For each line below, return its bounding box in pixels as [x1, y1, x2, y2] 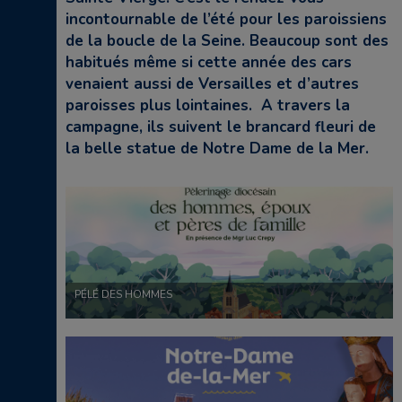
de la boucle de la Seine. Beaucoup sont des [66, 31, 389, 51]
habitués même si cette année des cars [66, 52, 352, 73]
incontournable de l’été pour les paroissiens [66, 9, 387, 30]
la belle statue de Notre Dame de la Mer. [66, 138, 369, 159]
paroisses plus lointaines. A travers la [66, 95, 350, 116]
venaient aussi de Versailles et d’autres [66, 74, 359, 94]
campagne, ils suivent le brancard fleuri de [66, 117, 376, 137]
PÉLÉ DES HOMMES [74, 287, 172, 301]
